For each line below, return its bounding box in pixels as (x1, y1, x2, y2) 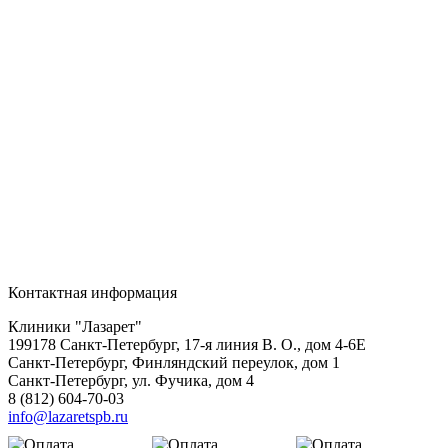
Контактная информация (8, 283, 177, 301)
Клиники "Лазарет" (8, 317, 142, 335)
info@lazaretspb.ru (8, 407, 128, 425)
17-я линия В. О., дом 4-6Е (184, 335, 366, 353)
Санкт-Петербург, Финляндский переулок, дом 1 (8, 353, 340, 371)
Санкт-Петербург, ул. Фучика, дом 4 (8, 371, 254, 389)
